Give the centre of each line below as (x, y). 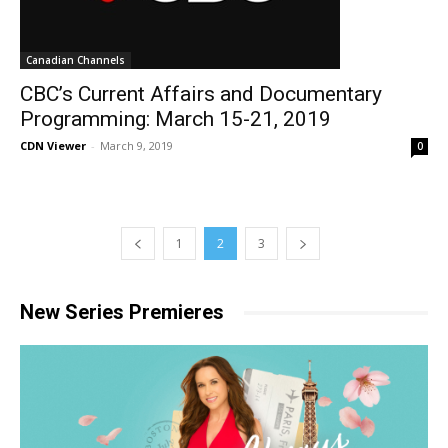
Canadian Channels (75, 60)
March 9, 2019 (136, 145)
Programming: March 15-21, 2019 (175, 119)
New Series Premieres (122, 312)
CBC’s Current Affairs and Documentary (201, 94)
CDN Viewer (53, 145)
